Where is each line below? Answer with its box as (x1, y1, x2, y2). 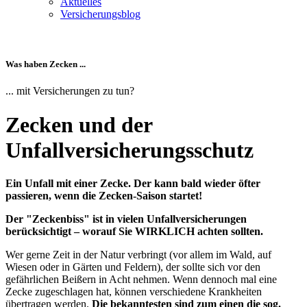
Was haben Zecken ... (5, 59, 86, 70)
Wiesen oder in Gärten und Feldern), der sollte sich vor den (5, 261, 260, 273)
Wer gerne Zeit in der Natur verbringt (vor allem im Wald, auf (5, 249, 271, 261)
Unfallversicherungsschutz (5, 137, 254, 162)
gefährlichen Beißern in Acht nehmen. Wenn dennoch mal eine (5, 273, 277, 286)
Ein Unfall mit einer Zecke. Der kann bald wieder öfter (5, 177, 260, 190)
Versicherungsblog (60, 8, 140, 20)
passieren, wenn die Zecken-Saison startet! (5, 190, 202, 202)
